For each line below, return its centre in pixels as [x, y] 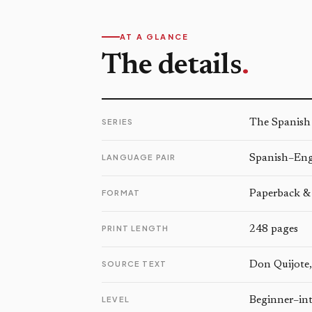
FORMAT [121, 193]
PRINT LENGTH [135, 228]
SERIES [118, 122]
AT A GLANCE [155, 37]
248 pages [274, 229]
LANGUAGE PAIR [139, 157]
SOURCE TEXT [134, 264]
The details [172, 66]
